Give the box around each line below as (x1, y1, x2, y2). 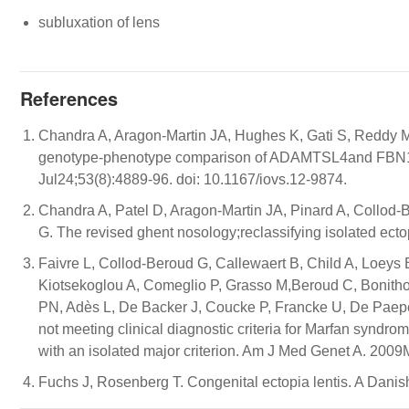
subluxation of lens (38, 15, 160, 30)
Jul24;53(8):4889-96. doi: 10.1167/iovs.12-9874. (38, 172, 347, 187)
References (20, 85, 118, 111)
